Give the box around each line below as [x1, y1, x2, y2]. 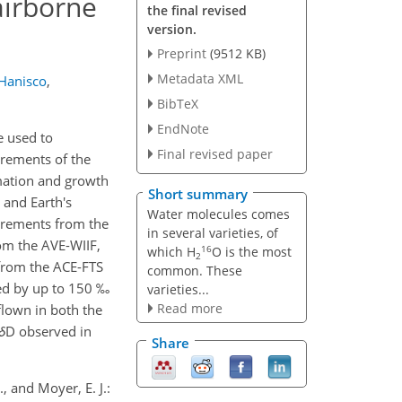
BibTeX [156, 95, 198, 113]
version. [146, 21, 197, 38]
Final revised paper [156, 144, 273, 162]
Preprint [156, 45, 206, 63]
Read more [156, 300, 223, 318]
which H [146, 243, 196, 261]
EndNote [156, 119, 209, 137]
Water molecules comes [146, 205, 290, 223]
